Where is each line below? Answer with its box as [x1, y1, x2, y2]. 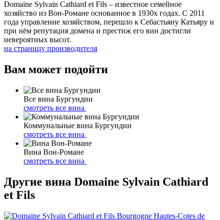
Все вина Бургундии [24, 94, 93, 103]
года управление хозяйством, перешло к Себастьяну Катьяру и [4, 17, 214, 26]
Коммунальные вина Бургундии [24, 121, 132, 130]
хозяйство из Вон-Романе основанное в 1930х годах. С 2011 [4, 8, 205, 17]
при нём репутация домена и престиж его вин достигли [4, 26, 191, 35]
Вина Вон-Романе [24, 147, 84, 156]
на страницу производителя [4, 44, 97, 53]
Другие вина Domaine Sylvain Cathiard [4, 175, 208, 188]
